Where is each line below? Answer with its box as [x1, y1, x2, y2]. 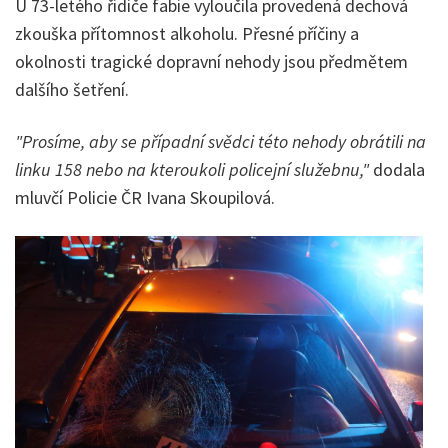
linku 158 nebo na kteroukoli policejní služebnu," [15, 158, 369, 182]
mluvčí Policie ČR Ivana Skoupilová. [15, 186, 275, 210]
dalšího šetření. [15, 78, 129, 102]
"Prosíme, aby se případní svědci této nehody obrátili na [15, 130, 426, 154]
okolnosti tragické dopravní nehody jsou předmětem [15, 50, 408, 74]
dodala [369, 158, 425, 182]
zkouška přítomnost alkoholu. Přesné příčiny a [15, 22, 359, 46]
